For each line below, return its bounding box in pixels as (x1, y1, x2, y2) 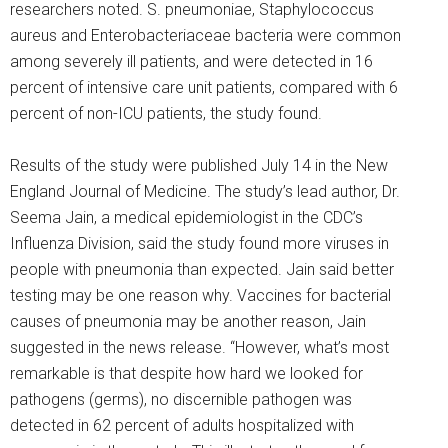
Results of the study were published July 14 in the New (10, 156, 388, 176)
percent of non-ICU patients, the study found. (10, 104, 322, 124)
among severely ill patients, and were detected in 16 (10, 52, 373, 72)
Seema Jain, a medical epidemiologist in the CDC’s (10, 208, 363, 228)
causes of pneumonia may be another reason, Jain (10, 312, 366, 332)
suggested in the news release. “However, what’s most (10, 338, 389, 358)
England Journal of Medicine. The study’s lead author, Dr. (10, 182, 400, 202)
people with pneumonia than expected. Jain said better (10, 260, 394, 280)
